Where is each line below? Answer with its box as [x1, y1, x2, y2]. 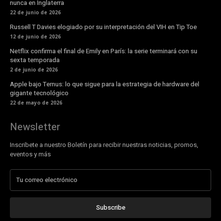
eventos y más [10, 149, 51, 159]
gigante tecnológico [10, 88, 69, 98]
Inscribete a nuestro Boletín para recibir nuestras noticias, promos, [10, 140, 198, 150]
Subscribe [96, 203, 125, 213]
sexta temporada [10, 55, 60, 65]
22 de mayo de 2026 [10, 99, 62, 107]
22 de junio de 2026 [10, 9, 61, 16]
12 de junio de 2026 [10, 33, 61, 40]
